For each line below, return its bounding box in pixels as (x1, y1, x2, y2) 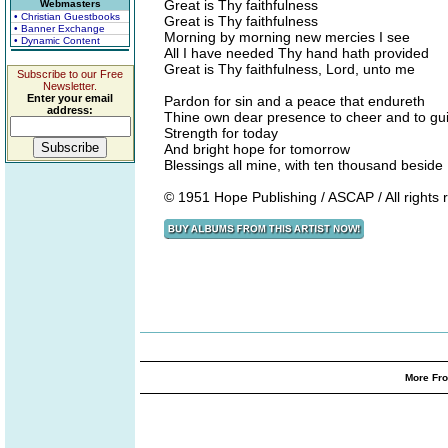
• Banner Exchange (14, 23, 105, 34)
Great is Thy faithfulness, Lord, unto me (164, 61, 415, 77)
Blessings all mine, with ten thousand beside (164, 157, 443, 173)
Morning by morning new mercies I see (164, 29, 410, 45)
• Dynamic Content (14, 35, 100, 46)
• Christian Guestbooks (14, 11, 120, 22)
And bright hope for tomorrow (164, 141, 350, 157)
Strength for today (164, 125, 278, 141)
